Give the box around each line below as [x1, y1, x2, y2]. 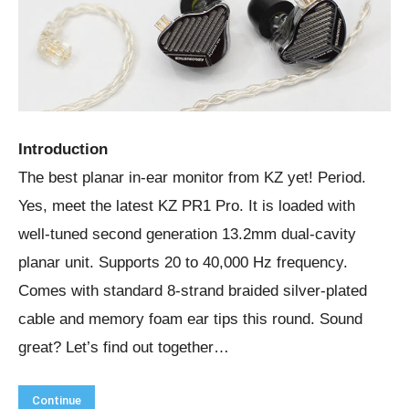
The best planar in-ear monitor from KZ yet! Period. [18, 168, 366, 186]
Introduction [18, 140, 108, 158]
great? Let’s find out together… [18, 338, 229, 356]
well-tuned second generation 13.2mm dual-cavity [18, 225, 356, 243]
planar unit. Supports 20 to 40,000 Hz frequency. [18, 253, 348, 271]
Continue [32, 393, 81, 407]
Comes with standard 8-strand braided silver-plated [18, 281, 367, 299]
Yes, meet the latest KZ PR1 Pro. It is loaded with [18, 196, 355, 215]
